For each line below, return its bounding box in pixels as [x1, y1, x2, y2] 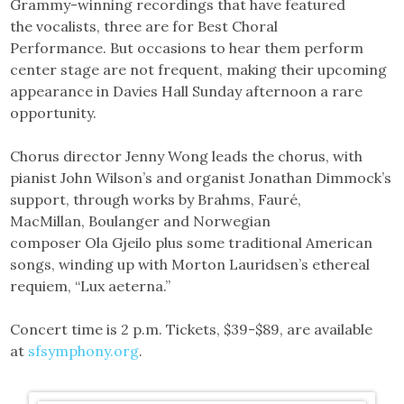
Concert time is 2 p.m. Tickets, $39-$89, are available [10, 320, 373, 339]
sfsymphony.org [28, 342, 140, 361]
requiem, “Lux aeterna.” [10, 277, 171, 296]
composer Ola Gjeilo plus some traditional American [10, 234, 373, 252]
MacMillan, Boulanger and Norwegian [10, 212, 271, 231]
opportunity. [10, 104, 97, 123]
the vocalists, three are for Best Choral [10, 17, 279, 36]
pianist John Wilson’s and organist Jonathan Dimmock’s [10, 169, 392, 188]
